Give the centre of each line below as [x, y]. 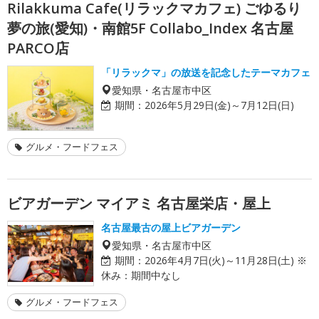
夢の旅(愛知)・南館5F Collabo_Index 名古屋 [150, 28]
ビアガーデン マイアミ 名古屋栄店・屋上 [139, 203]
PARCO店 [38, 48]
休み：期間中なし [141, 275]
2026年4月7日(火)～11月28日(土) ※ [226, 260]
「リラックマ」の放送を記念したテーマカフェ [206, 72]
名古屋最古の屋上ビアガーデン [171, 227]
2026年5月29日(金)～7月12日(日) [219, 105]
